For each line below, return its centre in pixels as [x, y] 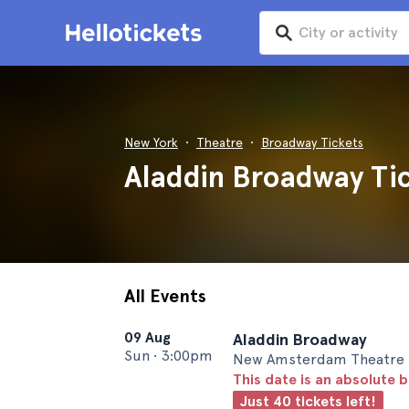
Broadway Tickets [312, 142]
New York [151, 142]
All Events [165, 296]
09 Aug [147, 337]
